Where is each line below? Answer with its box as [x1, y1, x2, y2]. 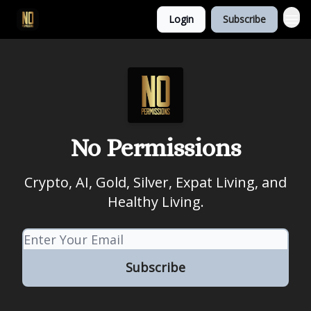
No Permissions [70, 133, 241, 162]
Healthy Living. [107, 192, 204, 211]
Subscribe [223, 12, 266, 26]
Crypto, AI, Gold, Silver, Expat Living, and [24, 173, 287, 192]
